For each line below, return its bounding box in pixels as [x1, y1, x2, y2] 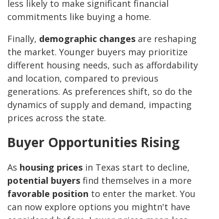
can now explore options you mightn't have [7, 201, 190, 213]
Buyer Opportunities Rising [7, 133, 179, 152]
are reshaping [135, 33, 197, 45]
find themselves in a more [80, 175, 192, 187]
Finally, [7, 33, 39, 45]
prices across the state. [7, 112, 106, 124]
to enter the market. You [88, 188, 196, 200]
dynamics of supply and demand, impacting [7, 99, 192, 111]
